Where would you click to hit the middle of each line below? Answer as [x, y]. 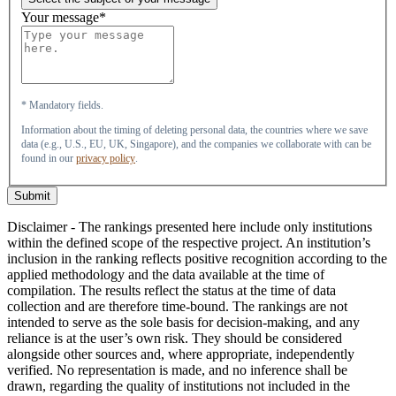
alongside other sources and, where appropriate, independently [181, 354]
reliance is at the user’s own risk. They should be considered [175, 339]
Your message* [64, 18]
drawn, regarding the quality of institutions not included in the [179, 386]
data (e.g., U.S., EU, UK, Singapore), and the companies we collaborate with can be [196, 145]
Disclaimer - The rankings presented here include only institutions [190, 227]
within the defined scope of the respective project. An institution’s [189, 243]
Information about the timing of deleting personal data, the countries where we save [194, 130]
